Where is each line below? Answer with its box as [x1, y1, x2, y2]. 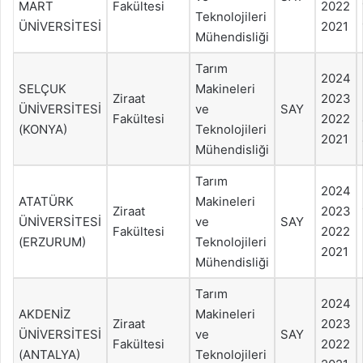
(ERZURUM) [19, 233, 86, 250]
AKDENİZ [19, 305, 70, 322]
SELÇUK [19, 80, 66, 96]
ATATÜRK [19, 193, 74, 209]
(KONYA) [19, 121, 67, 137]
